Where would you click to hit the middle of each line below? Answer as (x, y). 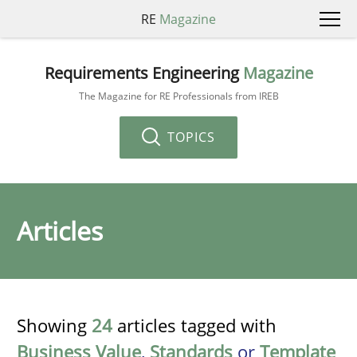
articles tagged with (194, 325)
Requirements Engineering (143, 73)
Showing (54, 325)
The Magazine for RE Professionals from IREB (178, 96)
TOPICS (189, 137)
